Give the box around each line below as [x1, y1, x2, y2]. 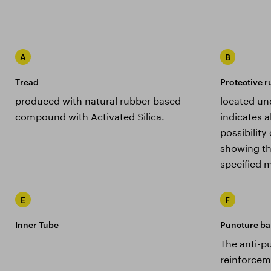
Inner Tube [15, 220, 59, 230]
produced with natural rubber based [15, 92, 181, 108]
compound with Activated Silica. [15, 108, 165, 123]
